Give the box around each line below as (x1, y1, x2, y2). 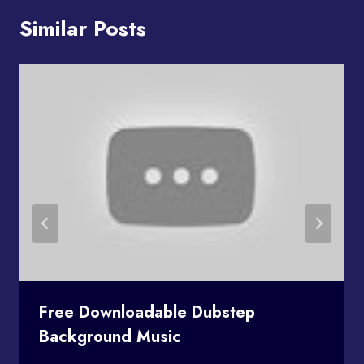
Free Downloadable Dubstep (39, 300, 255, 324)
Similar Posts (19, 12, 146, 44)
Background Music (39, 324, 181, 349)
